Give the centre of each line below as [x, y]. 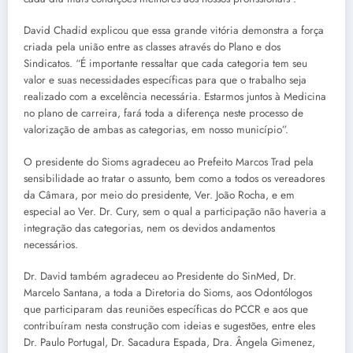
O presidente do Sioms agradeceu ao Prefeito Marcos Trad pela [169, 162]
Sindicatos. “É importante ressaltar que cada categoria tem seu [165, 64]
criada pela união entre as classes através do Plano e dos [152, 47]
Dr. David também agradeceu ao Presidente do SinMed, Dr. [160, 276]
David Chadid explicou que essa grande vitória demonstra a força [174, 31]
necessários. [51, 244]
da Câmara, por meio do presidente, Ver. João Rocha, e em [159, 195]
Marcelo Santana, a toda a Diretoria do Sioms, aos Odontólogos [168, 292]
